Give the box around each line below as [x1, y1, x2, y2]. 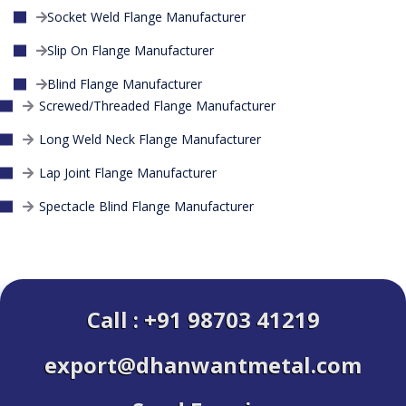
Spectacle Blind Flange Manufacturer [39, 198, 254, 216]
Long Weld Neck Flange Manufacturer [39, 130, 261, 149]
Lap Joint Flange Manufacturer [39, 164, 217, 182]
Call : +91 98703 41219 [86, 304, 320, 335]
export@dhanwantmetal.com [44, 350, 362, 381]
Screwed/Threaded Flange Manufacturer [39, 97, 275, 115]
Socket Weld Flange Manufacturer [47, 8, 246, 26]
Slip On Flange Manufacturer [47, 42, 214, 60]
